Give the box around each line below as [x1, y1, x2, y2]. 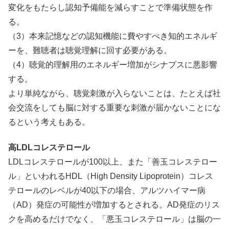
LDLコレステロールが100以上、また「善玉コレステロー [8, 157, 217, 167]
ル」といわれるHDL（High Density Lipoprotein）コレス [8, 172, 213, 181]
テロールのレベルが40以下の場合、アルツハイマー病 [8, 186, 205, 195]
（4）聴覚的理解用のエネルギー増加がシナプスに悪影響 [8, 60, 217, 69]
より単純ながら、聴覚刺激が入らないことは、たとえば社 [8, 88, 221, 98]
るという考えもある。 [8, 117, 90, 126]
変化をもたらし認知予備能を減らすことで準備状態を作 [8, 3, 213, 12]
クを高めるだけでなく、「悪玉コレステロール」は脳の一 [8, 215, 221, 224]
